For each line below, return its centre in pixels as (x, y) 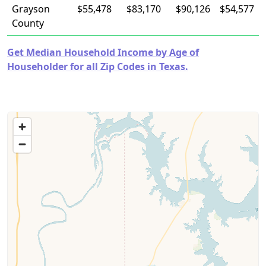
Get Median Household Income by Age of (103, 52)
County (28, 23)
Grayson (31, 9)
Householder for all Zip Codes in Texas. (98, 66)
